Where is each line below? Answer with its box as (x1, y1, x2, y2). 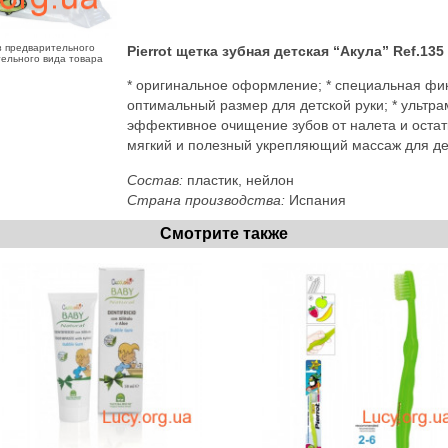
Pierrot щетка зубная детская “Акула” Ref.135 (127, 42, 444, 59)
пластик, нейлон (187, 171, 294, 188)
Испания (289, 191, 346, 208)
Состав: (127, 171, 187, 188)
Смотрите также (160, 224, 288, 242)
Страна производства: (127, 191, 289, 208)
